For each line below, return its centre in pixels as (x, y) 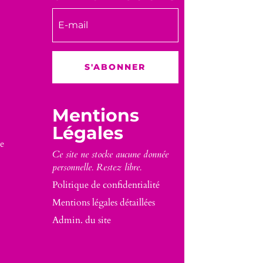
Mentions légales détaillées (104, 203)
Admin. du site (82, 220)
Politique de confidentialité (106, 185)
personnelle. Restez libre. (97, 168)
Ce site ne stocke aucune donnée (111, 155)
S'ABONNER (115, 67)
